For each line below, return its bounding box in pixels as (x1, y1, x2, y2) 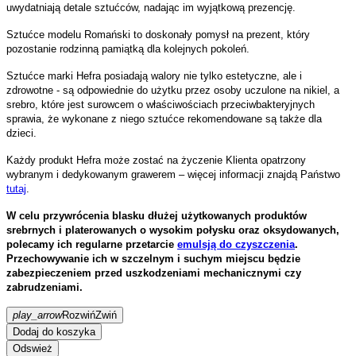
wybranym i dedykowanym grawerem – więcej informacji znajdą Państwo (6, 168, 340, 180)
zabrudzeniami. (6, 281, 83, 293)
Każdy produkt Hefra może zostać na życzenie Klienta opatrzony (6, 153, 306, 166)
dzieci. (6, 126, 43, 139)
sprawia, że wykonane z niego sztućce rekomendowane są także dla (6, 112, 322, 125)
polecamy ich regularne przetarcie (6, 238, 177, 250)
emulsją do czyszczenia (177, 238, 295, 250)
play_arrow (13, 308, 62, 321)
